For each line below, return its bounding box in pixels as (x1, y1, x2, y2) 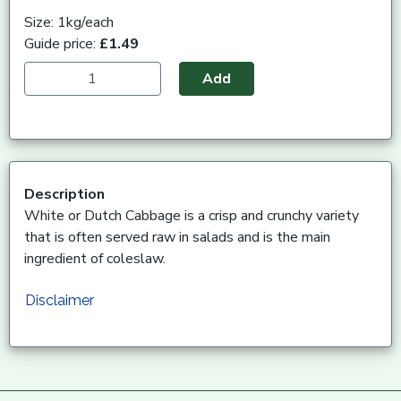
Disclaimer (25, 291, 94, 309)
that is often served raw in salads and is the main (24, 226, 330, 247)
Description (24, 183, 105, 204)
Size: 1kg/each (24, 12, 114, 32)
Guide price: (24, 33, 99, 54)
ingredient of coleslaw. (24, 248, 166, 269)
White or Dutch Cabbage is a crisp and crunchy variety (24, 205, 359, 226)
